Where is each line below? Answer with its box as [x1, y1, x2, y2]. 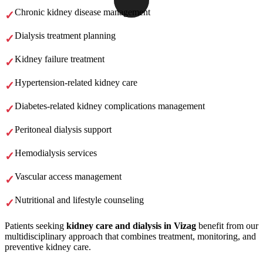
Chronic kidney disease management [15, 7, 150, 18]
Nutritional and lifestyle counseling [15, 195, 144, 205]
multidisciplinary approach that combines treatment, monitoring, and [5, 231, 256, 242]
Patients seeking [5, 221, 66, 231]
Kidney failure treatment [15, 54, 104, 65]
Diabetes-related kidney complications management [15, 101, 205, 112]
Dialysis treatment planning [15, 31, 116, 41]
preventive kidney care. [5, 242, 91, 252]
